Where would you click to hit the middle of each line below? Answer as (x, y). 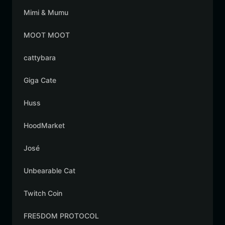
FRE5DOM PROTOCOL (61, 216)
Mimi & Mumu (46, 12)
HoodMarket (44, 125)
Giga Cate (40, 80)
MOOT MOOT (47, 35)
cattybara (40, 58)
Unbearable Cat (49, 171)
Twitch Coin (43, 193)
